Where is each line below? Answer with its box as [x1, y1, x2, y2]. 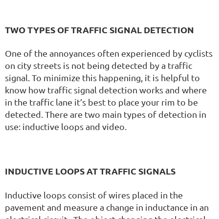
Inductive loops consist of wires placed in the [5, 189, 183, 200]
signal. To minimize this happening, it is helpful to [5, 72, 200, 83]
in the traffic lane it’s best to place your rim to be [5, 97, 198, 108]
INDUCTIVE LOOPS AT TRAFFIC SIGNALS [5, 165, 175, 177]
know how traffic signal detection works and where [5, 85, 207, 95]
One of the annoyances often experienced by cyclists [5, 48, 213, 59]
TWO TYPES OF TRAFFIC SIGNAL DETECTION [5, 23, 194, 35]
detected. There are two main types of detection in [5, 109, 206, 120]
